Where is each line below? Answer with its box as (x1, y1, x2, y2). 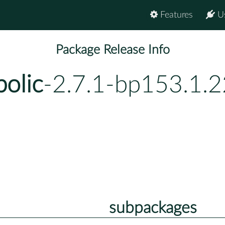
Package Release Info (55, 44, 170, 57)
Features (158, 11, 193, 20)
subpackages (108, 199, 197, 216)
